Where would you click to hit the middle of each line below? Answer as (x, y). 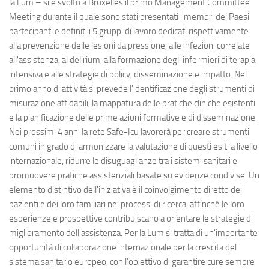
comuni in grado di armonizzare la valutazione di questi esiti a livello (133, 147)
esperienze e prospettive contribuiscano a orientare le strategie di (131, 219)
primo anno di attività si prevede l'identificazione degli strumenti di (132, 89)
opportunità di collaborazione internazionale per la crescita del (123, 248)
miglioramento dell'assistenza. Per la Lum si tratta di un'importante (133, 233)
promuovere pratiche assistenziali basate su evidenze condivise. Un (134, 176)
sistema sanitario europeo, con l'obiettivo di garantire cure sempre (132, 262)
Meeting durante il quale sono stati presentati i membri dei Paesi (129, 17)
